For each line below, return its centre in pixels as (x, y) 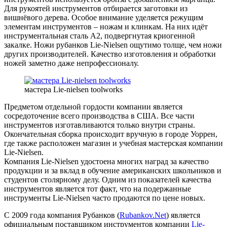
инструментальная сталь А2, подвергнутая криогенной (100, 35)
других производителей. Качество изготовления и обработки (110, 54)
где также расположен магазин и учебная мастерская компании (113, 143)
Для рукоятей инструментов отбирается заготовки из (96, 8)
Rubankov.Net (143, 215)
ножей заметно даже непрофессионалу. (71, 63)
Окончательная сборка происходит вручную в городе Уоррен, (111, 134)
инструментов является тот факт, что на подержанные (98, 188)
